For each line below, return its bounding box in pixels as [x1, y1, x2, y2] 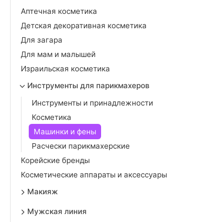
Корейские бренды [21, 156, 90, 165]
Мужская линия [27, 207, 87, 216]
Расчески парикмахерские [32, 141, 130, 151]
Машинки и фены [34, 127, 96, 136]
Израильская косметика [21, 64, 110, 73]
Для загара [21, 35, 62, 45]
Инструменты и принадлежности [32, 98, 153, 108]
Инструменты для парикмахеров [27, 81, 150, 90]
